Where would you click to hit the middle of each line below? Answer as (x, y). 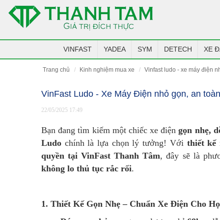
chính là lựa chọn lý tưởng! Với (124, 143)
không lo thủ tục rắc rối (86, 168)
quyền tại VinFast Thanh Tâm (101, 156)
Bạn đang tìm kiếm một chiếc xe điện (110, 130)
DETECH (178, 49)
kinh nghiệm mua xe (109, 69)
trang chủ (58, 69)
